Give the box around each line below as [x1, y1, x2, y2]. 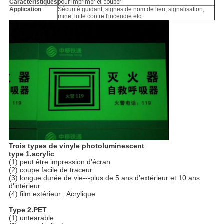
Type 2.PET [8, 206, 47, 214]
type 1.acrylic [8, 150, 54, 158]
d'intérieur [8, 182, 40, 190]
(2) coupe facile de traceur [8, 166, 92, 174]
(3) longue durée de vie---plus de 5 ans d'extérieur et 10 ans [8, 174, 200, 182]
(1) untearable [8, 214, 54, 222]
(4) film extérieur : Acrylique [8, 190, 95, 198]
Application [9, 6, 41, 13]
